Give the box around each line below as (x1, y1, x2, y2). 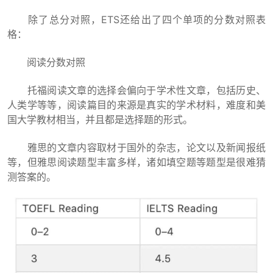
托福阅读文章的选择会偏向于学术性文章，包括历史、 (7, 84, 266, 96)
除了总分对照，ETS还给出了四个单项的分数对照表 (7, 13, 266, 26)
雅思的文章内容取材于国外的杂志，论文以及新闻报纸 (7, 141, 266, 154)
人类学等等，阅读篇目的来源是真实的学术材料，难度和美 (7, 99, 266, 111)
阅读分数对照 (7, 56, 85, 68)
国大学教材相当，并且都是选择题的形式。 (7, 113, 193, 126)
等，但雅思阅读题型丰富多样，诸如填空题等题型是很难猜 (7, 156, 266, 168)
